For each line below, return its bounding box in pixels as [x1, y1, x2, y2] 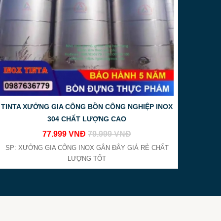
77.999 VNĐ [42, 130, 88, 138]
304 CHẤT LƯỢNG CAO [47, 115, 126, 123]
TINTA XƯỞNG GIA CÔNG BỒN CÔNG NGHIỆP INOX [1, 103, 173, 110]
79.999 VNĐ [88, 130, 131, 138]
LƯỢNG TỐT [68, 155, 106, 162]
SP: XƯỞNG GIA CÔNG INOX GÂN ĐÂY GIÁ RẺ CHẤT [5, 144, 169, 151]
